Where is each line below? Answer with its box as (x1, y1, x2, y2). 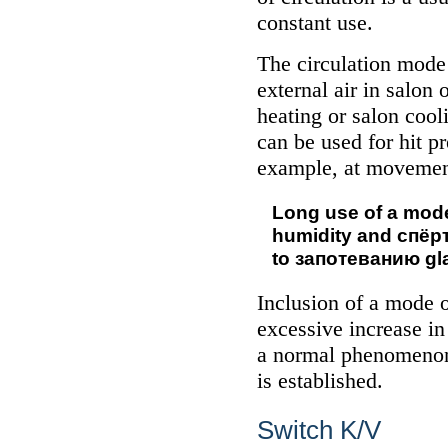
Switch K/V (257, 415, 381, 445)
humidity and (272, 224, 397, 246)
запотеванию (295, 247, 420, 269)
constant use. (257, 10, 373, 35)
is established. (257, 368, 383, 393)
